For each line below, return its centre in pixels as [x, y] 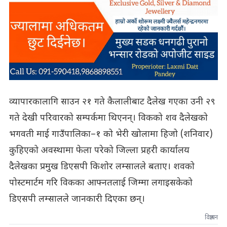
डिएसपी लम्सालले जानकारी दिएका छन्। [77, 199]
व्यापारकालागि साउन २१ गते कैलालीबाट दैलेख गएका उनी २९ [112, 102]
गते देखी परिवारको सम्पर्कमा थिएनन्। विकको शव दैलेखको [108, 118]
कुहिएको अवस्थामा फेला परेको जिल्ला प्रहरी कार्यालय [99, 150]
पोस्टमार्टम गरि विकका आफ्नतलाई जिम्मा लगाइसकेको [101, 183]
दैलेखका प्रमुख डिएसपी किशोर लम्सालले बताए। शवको [102, 167]
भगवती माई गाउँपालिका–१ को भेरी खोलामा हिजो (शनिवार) [111, 134]
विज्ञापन [212, 218]
